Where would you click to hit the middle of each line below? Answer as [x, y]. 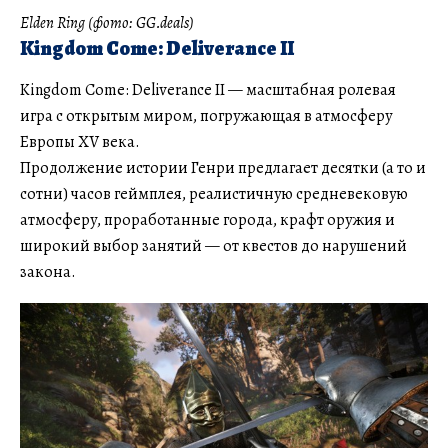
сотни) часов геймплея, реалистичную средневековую [214, 193]
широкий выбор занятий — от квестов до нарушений [213, 245]
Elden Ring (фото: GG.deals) [107, 22]
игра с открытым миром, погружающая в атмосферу [206, 115]
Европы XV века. [80, 141]
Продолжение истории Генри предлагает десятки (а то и [223, 167]
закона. [48, 271]
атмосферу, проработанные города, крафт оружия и [207, 219]
